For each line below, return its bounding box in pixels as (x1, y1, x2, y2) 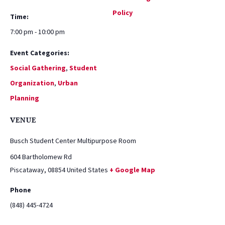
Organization (10, 78, 54, 88)
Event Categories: (10, 48, 69, 58)
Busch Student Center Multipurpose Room (10, 136, 136, 146)
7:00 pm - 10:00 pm (10, 27, 65, 37)
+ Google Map (109, 165, 155, 175)
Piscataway (10, 165, 44, 175)
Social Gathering (10, 63, 66, 73)
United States (67, 165, 108, 175)
